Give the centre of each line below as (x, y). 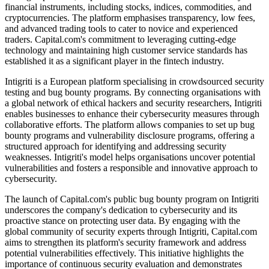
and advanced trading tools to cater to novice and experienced (121, 29)
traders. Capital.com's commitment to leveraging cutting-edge (120, 40)
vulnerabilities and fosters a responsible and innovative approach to (131, 168)
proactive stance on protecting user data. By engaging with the (122, 221)
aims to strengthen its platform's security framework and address (125, 243)
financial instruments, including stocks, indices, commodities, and (128, 7)
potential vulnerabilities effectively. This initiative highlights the (124, 253)
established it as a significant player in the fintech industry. (114, 61)
